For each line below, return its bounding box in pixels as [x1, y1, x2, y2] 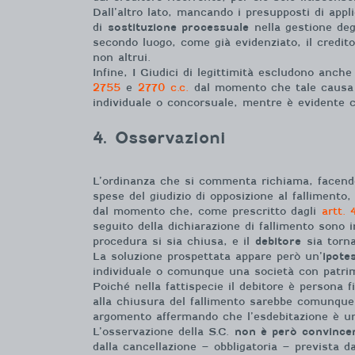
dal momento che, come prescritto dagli [93, 204, 322, 217]
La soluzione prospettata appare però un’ [93, 250, 323, 262]
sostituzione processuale [108, 21, 249, 33]
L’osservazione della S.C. [93, 325, 235, 338]
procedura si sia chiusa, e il [93, 235, 255, 247]
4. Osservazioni [93, 128, 226, 147]
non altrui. [93, 52, 151, 63]
